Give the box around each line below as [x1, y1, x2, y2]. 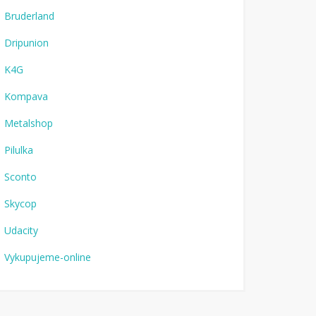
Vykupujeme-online [4, 250, 91, 264]
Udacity [4, 224, 38, 237]
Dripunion [4, 36, 49, 49]
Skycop [4, 197, 37, 210]
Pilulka [4, 143, 33, 157]
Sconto [4, 170, 37, 183]
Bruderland [4, 9, 54, 23]
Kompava [4, 90, 48, 103]
